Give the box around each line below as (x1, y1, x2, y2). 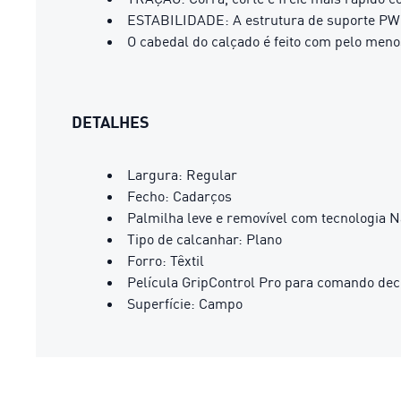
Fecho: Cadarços (127, 187, 232, 205)
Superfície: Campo (127, 294, 243, 312)
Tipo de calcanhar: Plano (127, 230, 282, 248)
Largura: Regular (127, 166, 237, 183)
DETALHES (72, 112, 149, 132)
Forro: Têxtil (127, 252, 204, 269)
